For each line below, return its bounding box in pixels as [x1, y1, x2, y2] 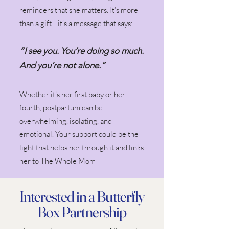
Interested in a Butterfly [19, 187, 145, 206]
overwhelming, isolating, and [19, 116, 112, 126]
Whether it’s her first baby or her [19, 89, 125, 99]
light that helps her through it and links [19, 142, 144, 152]
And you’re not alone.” [19, 60, 105, 71]
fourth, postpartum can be [19, 102, 103, 112]
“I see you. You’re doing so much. [19, 45, 144, 56]
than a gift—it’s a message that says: [19, 18, 133, 28]
